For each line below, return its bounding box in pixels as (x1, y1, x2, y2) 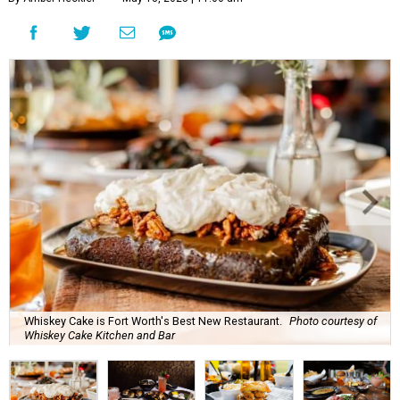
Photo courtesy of (289, 313, 377, 328)
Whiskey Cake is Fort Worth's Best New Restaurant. (24, 313, 282, 328)
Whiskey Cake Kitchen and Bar (24, 328, 175, 342)
